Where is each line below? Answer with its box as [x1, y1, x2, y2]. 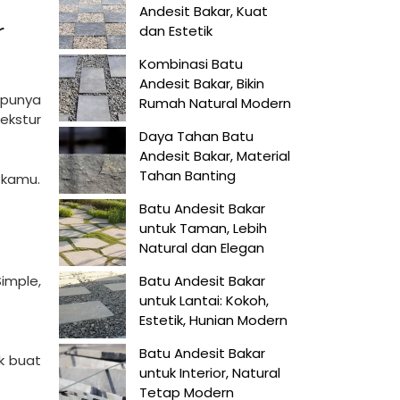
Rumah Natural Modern [139, 94, 291, 112]
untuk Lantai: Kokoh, [139, 291, 269, 310]
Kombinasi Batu [139, 54, 243, 73]
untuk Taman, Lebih [139, 219, 267, 237]
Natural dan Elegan [139, 238, 264, 257]
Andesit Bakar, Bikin [139, 74, 264, 93]
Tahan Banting [139, 166, 236, 185]
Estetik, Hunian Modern [139, 311, 287, 329]
